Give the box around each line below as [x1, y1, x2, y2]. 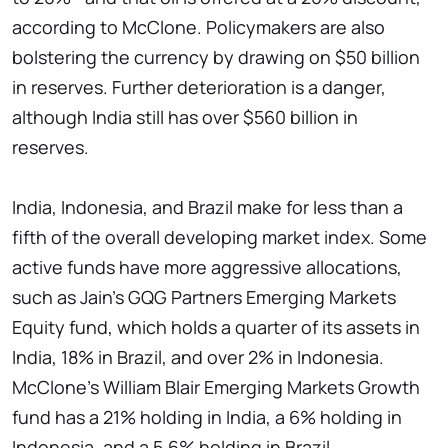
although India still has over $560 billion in [12, 105, 358, 130]
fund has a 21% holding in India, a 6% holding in [12, 405, 402, 430]
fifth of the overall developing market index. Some [12, 225, 427, 250]
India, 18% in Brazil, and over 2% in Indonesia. [12, 345, 384, 370]
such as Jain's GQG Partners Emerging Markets [12, 285, 396, 310]
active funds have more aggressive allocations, [12, 255, 402, 280]
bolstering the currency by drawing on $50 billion [12, 45, 420, 70]
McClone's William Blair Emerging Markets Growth [12, 375, 420, 400]
